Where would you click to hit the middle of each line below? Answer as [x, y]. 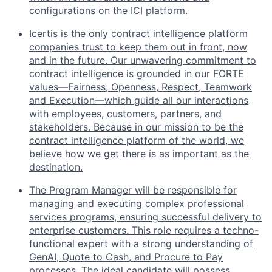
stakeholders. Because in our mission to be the [136, 127]
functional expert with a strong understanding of [141, 244]
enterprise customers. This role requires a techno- [144, 230]
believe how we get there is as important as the [139, 154]
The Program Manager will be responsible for [133, 190]
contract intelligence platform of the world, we [137, 141]
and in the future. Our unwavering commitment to [143, 60]
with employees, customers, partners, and [125, 114]
